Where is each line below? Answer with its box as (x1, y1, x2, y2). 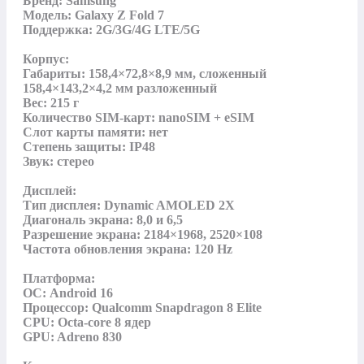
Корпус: (23, 51, 69, 66)
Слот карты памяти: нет (23, 124, 168, 139)
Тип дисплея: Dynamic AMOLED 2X (23, 197, 235, 212)
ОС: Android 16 (23, 285, 113, 300)
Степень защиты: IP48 (23, 139, 155, 154)
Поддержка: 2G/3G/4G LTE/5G (23, 22, 200, 37)
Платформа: (23, 271, 95, 285)
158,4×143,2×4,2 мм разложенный (23, 80, 217, 95)
